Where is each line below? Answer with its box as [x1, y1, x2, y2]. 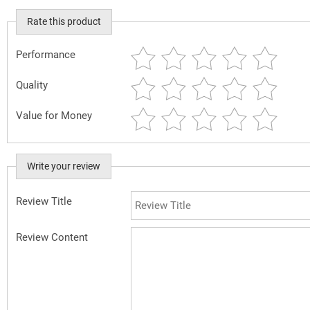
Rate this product [27, 15, 101, 27]
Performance [16, 48, 75, 61]
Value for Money [16, 109, 92, 122]
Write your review [27, 160, 100, 172]
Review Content [16, 230, 88, 244]
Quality [16, 78, 48, 91]
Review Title [16, 194, 72, 208]
